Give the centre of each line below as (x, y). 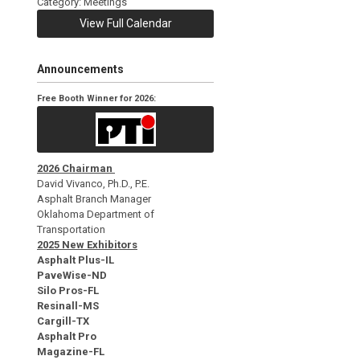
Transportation (71, 229)
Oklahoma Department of (96, 214)
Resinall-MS (68, 305)
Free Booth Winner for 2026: (96, 98)
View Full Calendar (125, 23)
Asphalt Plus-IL (76, 260)
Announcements (80, 69)
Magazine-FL (71, 351)
